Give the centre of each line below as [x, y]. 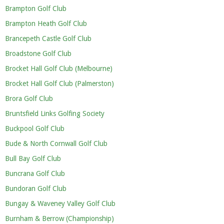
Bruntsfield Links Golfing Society [55, 113]
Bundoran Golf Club [36, 188]
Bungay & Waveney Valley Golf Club [60, 203]
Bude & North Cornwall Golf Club [56, 143]
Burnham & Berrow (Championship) [59, 218]
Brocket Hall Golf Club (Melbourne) [59, 68]
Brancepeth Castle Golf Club [48, 38]
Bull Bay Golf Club [33, 158]
